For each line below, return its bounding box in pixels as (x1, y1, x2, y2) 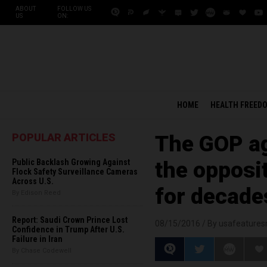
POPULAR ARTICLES (12, 131, 116, 144)
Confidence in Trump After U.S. (12, 225, 125, 234)
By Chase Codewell (12, 247, 72, 254)
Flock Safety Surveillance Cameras (12, 167, 138, 176)
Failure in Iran (12, 234, 63, 244)
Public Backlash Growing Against (12, 157, 130, 167)
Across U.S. (12, 176, 54, 186)
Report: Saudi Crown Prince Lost (12, 215, 128, 225)
